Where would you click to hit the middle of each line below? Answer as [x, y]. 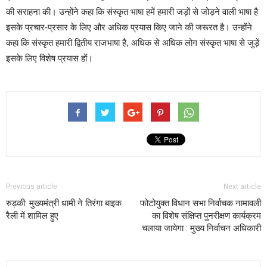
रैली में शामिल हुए [32, 216]
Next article [242, 187]
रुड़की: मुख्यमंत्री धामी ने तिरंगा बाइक [64, 203]
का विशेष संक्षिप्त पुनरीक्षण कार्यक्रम [207, 216]
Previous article [32, 187]
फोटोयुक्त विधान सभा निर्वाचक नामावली [201, 203]
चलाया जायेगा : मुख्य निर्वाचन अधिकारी [201, 228]
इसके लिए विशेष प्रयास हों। [49, 58]
